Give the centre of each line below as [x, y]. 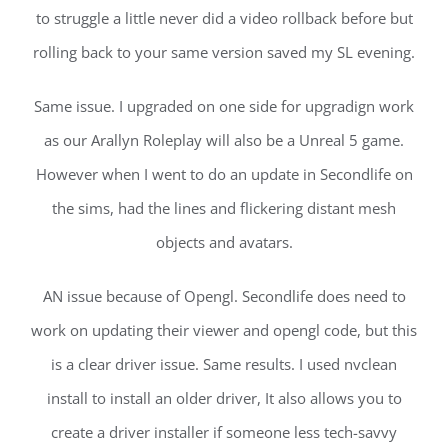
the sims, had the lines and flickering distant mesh [224, 207]
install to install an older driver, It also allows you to [224, 397]
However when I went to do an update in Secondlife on [224, 173]
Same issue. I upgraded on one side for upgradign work [224, 105]
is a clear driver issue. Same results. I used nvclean [224, 363]
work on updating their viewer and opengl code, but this [224, 329]
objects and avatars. [224, 241]
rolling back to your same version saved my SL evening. [224, 51]
